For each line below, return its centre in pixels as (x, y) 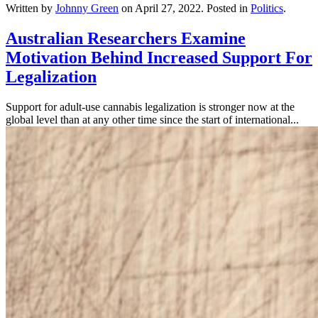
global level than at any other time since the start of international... (152, 119)
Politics (267, 8)
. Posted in (226, 8)
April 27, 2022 (168, 8)
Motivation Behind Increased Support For (159, 57)
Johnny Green (87, 8)
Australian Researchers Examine (126, 38)
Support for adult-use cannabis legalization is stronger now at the (150, 106)
